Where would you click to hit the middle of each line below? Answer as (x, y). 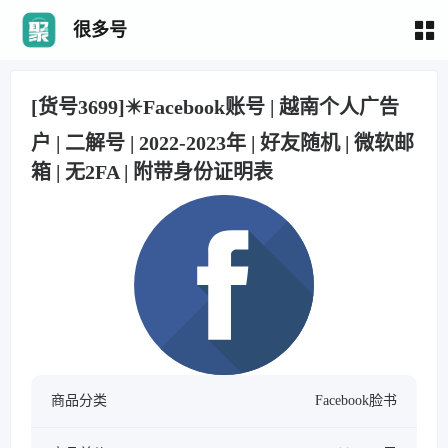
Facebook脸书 (356, 400)
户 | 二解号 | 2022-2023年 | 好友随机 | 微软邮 (222, 143)
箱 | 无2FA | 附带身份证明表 (152, 172)
